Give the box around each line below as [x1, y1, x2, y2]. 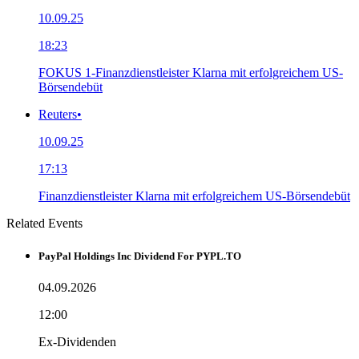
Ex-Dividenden [38, 334, 116, 349]
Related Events [6, 216, 83, 230]
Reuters [38, 107, 77, 121]
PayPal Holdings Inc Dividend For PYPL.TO [38, 249, 241, 262]
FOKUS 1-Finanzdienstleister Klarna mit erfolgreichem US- [38, 65, 343, 79]
